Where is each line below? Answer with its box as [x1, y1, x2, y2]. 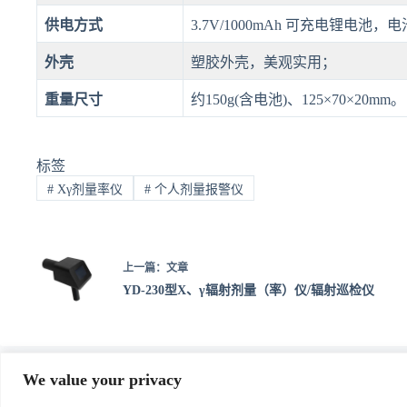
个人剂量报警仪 [150, 182, 243, 196]
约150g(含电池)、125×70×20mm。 [191, 91, 405, 107]
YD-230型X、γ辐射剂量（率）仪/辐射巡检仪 [123, 283, 374, 297]
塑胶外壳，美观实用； [191, 54, 336, 70]
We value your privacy [23, 370, 182, 389]
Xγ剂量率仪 [53, 182, 123, 196]
